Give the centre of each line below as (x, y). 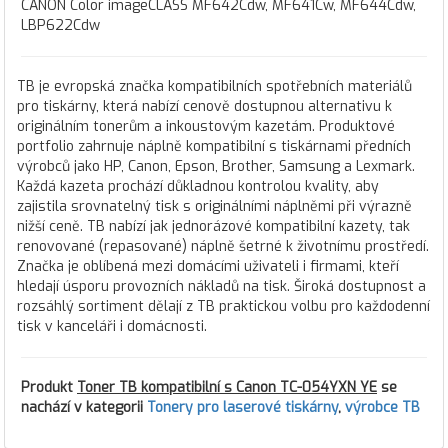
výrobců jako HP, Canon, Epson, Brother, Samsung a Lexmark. (216, 166)
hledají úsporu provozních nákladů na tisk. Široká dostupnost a (221, 286)
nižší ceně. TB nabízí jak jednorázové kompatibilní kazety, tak (213, 226)
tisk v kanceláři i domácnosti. (112, 326)
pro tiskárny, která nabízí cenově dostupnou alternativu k (204, 106)
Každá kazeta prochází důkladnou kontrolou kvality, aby (198, 186)
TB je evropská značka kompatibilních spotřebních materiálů (214, 86)
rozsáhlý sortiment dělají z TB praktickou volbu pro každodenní (223, 306)
